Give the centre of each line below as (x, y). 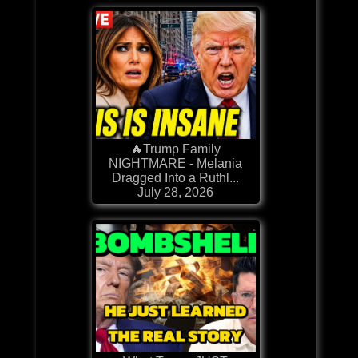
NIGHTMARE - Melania (176, 163)
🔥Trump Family (176, 149)
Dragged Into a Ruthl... (176, 177)
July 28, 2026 (176, 192)
